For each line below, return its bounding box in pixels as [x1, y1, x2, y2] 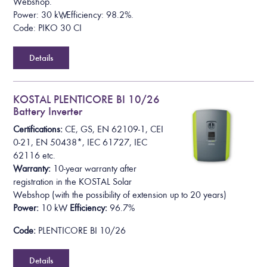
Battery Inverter [13, 104, 83, 118]
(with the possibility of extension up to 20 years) [49, 190, 227, 201]
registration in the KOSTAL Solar [13, 176, 132, 188]
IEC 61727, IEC [87, 137, 148, 148]
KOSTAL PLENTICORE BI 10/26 [13, 92, 160, 106]
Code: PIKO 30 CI [13, 22, 82, 33]
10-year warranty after [53, 163, 137, 175]
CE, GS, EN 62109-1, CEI [65, 124, 164, 135]
